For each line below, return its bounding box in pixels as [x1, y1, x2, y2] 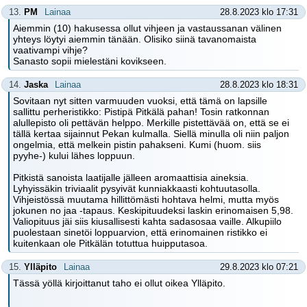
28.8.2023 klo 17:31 [220, 7, 298, 17]
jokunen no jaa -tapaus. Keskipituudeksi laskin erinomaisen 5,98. [13, 205, 293, 216]
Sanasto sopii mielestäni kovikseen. [13, 56, 167, 66]
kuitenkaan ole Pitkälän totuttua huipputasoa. [13, 238, 208, 249]
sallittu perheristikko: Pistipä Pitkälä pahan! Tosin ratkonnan [13, 106, 269, 117]
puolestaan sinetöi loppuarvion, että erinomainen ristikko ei [13, 227, 267, 238]
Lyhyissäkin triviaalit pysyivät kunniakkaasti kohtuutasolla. [13, 183, 260, 194]
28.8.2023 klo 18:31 [220, 79, 298, 90]
